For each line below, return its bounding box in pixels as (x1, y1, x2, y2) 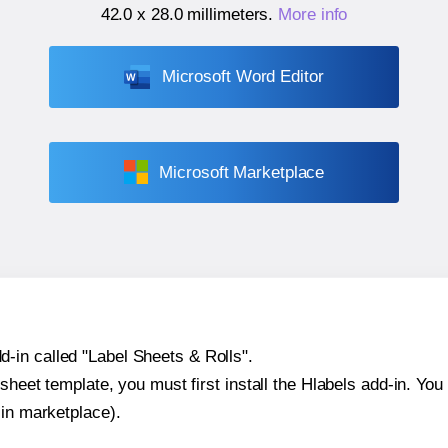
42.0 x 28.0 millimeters (100, 5, 269, 25)
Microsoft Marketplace (159, 162, 325, 182)
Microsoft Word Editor (161, 67, 324, 87)
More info (278, 5, 348, 25)
